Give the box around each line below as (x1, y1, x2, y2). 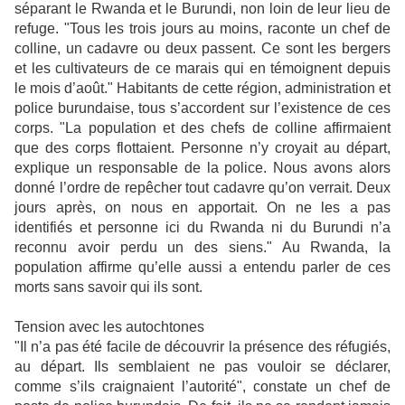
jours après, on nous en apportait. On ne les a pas (14, 200, 391, 215)
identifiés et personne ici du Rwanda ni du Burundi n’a (14, 220, 391, 235)
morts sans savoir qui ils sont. (14, 279, 202, 295)
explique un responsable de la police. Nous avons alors (14, 160, 391, 175)
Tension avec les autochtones (14, 319, 204, 334)
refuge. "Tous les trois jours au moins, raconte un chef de (14, 21, 391, 36)
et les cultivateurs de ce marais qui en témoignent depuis (14, 61, 391, 76)
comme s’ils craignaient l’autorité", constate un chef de (14, 379, 391, 394)
